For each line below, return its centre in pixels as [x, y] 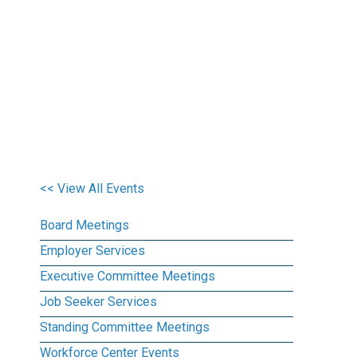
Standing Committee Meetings [125, 327]
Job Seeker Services [98, 302]
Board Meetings [84, 225]
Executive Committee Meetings [127, 276]
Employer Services [92, 251]
